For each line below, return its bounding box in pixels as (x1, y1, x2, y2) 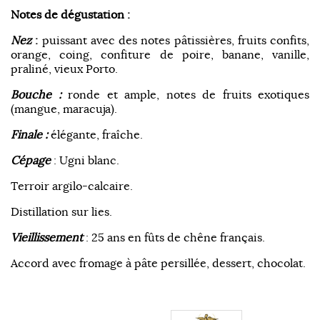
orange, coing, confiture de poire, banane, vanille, (11, 47, 309, 62)
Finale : (11, 127, 51, 142)
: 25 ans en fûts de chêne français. (83, 230, 265, 245)
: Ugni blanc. (51, 153, 119, 168)
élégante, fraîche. (51, 127, 143, 142)
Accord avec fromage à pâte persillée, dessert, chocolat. (11, 256, 306, 271)
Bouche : (11, 87, 68, 102)
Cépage (11, 153, 51, 168)
